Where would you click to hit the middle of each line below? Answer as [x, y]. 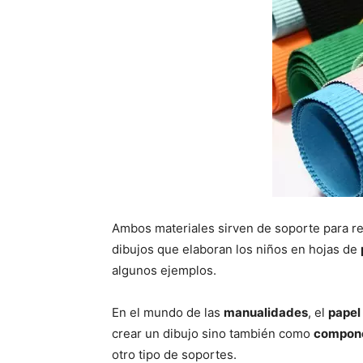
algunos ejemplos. [164, 271]
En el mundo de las [168, 313]
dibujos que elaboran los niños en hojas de [236, 250]
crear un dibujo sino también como [213, 334]
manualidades [266, 313]
